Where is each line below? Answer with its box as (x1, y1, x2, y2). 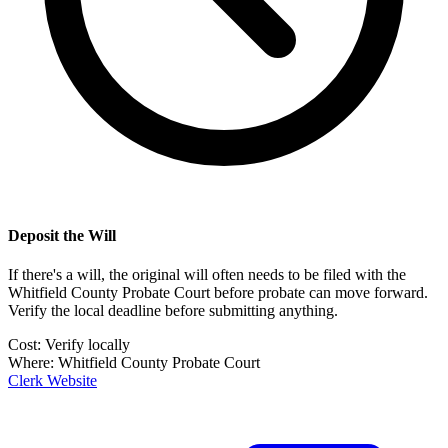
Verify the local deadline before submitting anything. (8, 302, 338, 320)
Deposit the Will (8, 227, 116, 245)
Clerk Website (8, 372, 97, 390)
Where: (8, 354, 58, 372)
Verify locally (45, 336, 130, 354)
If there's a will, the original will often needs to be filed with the (8, 266, 406, 284)
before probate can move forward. (214, 284, 428, 302)
